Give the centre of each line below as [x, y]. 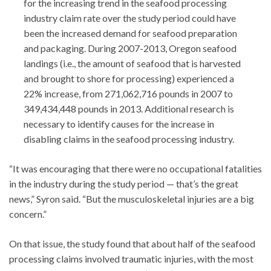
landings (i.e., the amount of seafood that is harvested [132, 63]
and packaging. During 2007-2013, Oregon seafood [130, 48]
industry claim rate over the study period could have [130, 18]
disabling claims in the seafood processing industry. [129, 139]
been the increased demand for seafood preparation [130, 33]
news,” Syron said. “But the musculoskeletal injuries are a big [132, 198]
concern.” [28, 214]
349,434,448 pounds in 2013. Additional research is [129, 108]
